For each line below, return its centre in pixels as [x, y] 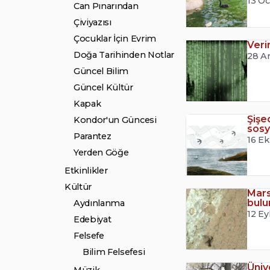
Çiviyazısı [93, 22]
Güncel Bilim [101, 71]
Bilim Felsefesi [114, 252]
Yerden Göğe [101, 152]
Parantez [93, 136]
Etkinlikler [86, 171]
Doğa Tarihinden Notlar [124, 55]
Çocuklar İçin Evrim [115, 39]
